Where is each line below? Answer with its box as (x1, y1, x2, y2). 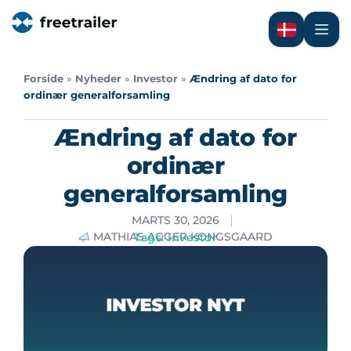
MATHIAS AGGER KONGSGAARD (93, 230, 273, 244)
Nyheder (75, 73, 121, 85)
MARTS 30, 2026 (131, 213, 219, 227)
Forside (24, 73, 63, 85)
